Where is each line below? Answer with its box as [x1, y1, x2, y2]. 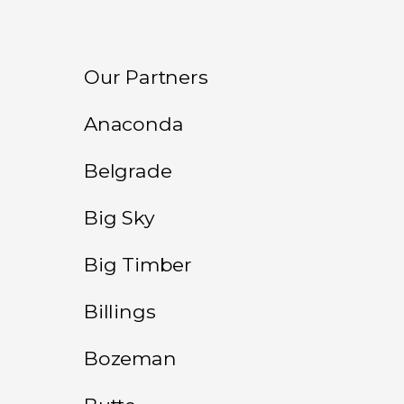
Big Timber [84, 252, 192, 276]
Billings [84, 298, 156, 323]
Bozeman [84, 345, 177, 370]
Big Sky [84, 205, 155, 229]
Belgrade [84, 158, 172, 182]
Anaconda [84, 111, 184, 135]
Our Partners [84, 64, 208, 88]
